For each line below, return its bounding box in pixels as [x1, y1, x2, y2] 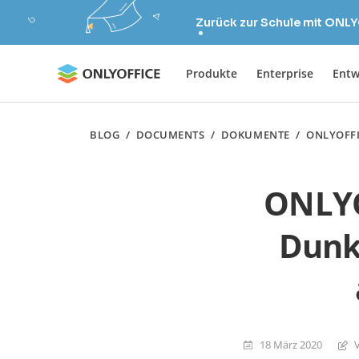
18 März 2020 [260, 337, 322, 352]
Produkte [186, 65, 237, 81]
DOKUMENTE [220, 127, 290, 142]
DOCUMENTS [135, 127, 205, 142]
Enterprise [256, 65, 313, 81]
